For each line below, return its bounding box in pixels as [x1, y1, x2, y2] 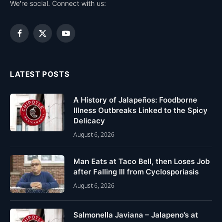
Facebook [18, 33, 51, 42]
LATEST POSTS [10, 69, 70, 79]
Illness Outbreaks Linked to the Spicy [73, 106, 208, 115]
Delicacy [73, 116, 105, 125]
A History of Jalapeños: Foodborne [73, 95, 197, 105]
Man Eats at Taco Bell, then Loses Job [73, 157, 210, 166]
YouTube [65, 33, 93, 42]
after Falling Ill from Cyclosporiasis [73, 167, 199, 176]
